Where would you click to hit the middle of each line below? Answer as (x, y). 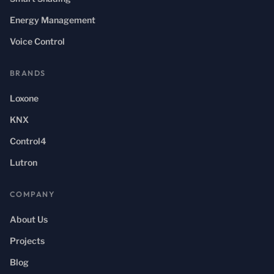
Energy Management (53, 20)
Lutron (24, 162)
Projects (27, 240)
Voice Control (37, 41)
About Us (29, 219)
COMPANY (32, 194)
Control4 (28, 141)
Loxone (24, 98)
